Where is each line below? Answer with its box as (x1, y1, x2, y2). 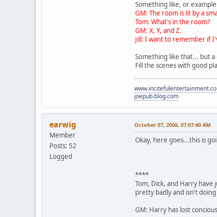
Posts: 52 (49, 141, 77, 151)
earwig (49, 119, 76, 130)
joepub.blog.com (134, 92, 179, 101)
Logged (49, 152, 72, 161)
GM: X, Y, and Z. (135, 26, 182, 35)
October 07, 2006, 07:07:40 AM (134, 121, 211, 129)
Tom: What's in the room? (135, 17, 210, 27)
